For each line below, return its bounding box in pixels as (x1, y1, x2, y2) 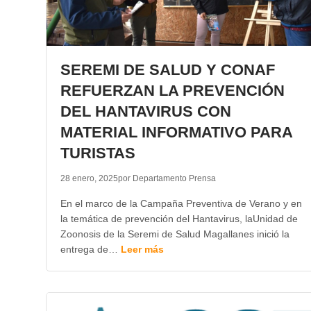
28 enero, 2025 (60, 174, 118, 183)
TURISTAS (60, 144, 135, 162)
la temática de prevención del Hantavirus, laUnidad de (60, 213, 298, 224)
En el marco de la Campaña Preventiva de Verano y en (60, 198, 302, 209)
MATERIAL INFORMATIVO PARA (60, 124, 292, 141)
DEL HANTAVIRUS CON (60, 103, 231, 120)
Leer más (120, 244, 164, 255)
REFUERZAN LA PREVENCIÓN (60, 82, 285, 99)
